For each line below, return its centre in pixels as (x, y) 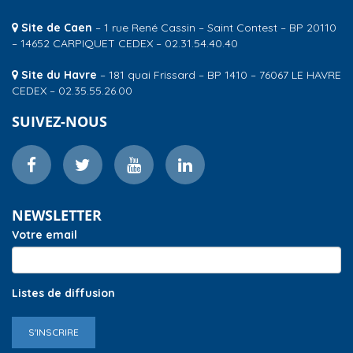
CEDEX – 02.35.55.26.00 (72, 90)
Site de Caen (57, 27)
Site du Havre (59, 74)
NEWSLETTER (57, 215)
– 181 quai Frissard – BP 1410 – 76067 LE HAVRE (219, 74)
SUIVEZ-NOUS (59, 121)
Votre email (45, 234)
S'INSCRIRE (54, 332)
